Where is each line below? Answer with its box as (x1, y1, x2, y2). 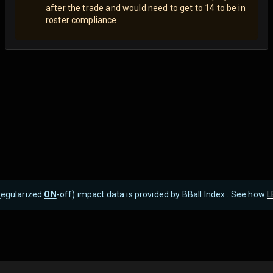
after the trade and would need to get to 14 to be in (46, 2, 246, 13)
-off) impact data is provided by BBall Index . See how (56, 190, 267, 199)
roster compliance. (46, 15, 119, 25)
